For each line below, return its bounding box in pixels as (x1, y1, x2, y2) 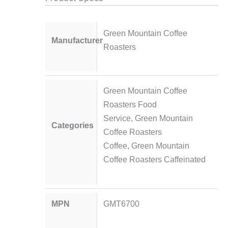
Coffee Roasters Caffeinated (103, 155, 206, 164)
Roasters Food (103, 100, 157, 109)
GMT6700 (103, 198, 139, 208)
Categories (51, 120, 94, 130)
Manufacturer (51, 35, 103, 45)
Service (103, 113, 131, 123)
